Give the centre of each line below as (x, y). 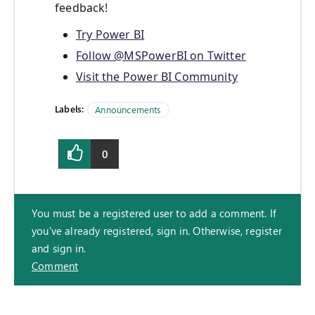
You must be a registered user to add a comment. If (154, 213)
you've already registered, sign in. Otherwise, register (157, 231)
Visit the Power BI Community (157, 77)
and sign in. (59, 249)
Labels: (70, 109)
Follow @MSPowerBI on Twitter (161, 56)
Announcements (128, 110)
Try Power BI (110, 35)
